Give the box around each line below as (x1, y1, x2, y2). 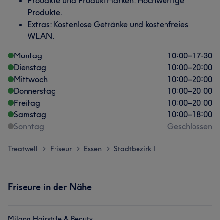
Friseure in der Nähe (8, 181, 92, 192)
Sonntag (14, 121, 44, 131)
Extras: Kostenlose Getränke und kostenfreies (27, 19, 188, 29)
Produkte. (27, 7, 63, 17)
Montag (14, 51, 42, 60)
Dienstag (14, 62, 46, 72)
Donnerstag (14, 86, 56, 96)
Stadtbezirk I (114, 144, 155, 153)
